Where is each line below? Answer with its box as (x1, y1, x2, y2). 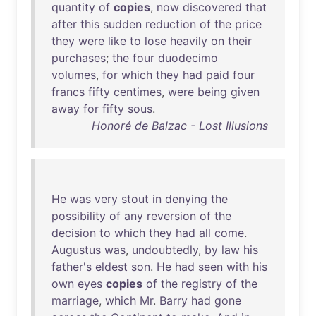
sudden (103, 17, 142, 31)
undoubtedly (132, 243, 198, 257)
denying (165, 192, 207, 206)
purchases (51, 51, 106, 65)
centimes (114, 85, 162, 99)
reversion (147, 209, 196, 223)
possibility (51, 209, 106, 223)
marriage (51, 293, 99, 308)
